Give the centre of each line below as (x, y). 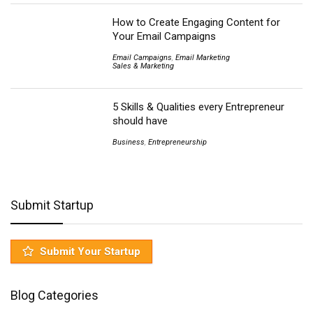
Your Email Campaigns (165, 36)
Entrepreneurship (178, 143)
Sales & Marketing (144, 66)
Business (129, 143)
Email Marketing (203, 57)
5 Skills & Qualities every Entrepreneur (199, 107)
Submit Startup (52, 205)
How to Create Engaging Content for (197, 22)
